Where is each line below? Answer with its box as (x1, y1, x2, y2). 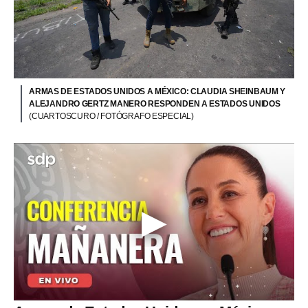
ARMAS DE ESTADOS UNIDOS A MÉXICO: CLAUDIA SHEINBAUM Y (29, 86, 286, 96)
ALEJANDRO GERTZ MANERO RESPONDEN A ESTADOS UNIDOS (29, 98, 280, 109)
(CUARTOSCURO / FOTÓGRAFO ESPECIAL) (29, 111, 194, 121)
